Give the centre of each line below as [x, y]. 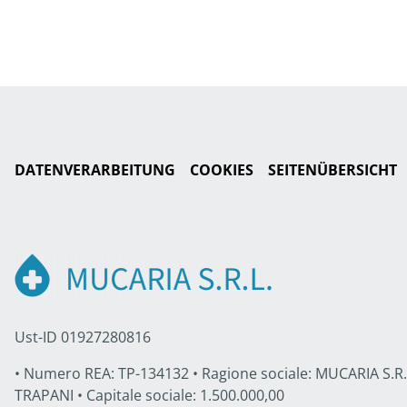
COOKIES [222, 170]
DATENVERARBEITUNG [95, 170]
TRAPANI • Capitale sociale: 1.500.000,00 [149, 395]
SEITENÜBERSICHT [333, 170]
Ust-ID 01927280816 [83, 337]
